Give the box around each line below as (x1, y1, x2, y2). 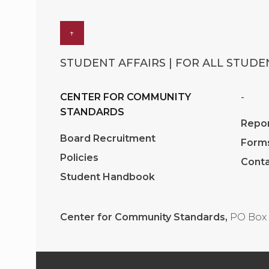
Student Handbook (60, 171, 155, 183)
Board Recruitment (60, 133, 156, 145)
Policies (60, 152, 98, 164)
